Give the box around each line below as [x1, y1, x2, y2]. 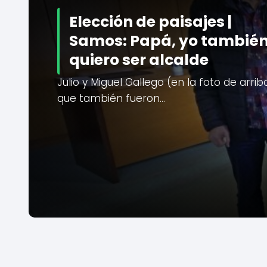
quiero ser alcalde [69, 49, 209, 70]
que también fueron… [57, 91, 165, 105]
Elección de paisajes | [69, 11, 232, 32]
